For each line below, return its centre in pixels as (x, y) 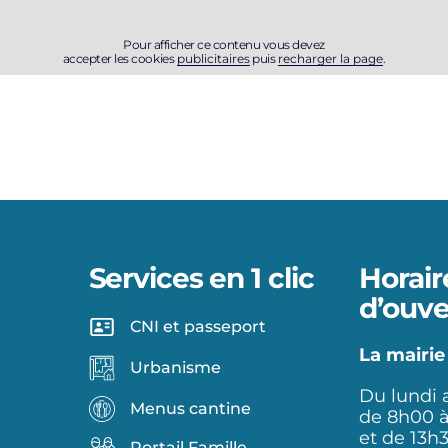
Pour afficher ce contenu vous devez (224, 44)
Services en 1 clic (201, 278)
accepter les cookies (119, 58)
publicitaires (213, 58)
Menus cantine (190, 409)
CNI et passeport (197, 327)
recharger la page (330, 58)
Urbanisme (175, 368)
